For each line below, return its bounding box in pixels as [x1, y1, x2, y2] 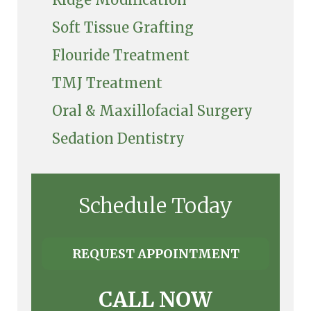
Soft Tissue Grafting [52, 19, 194, 37]
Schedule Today [78, 192, 233, 219]
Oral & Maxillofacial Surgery [52, 102, 253, 120]
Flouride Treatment [52, 47, 190, 65]
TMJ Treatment [52, 74, 162, 92]
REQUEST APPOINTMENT [72, 246, 239, 262]
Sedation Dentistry [52, 130, 185, 148]
